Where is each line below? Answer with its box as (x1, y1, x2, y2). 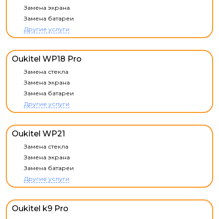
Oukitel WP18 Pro (12, 54, 82, 64)
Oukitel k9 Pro (12, 204, 68, 213)
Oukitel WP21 (12, 129, 65, 138)
